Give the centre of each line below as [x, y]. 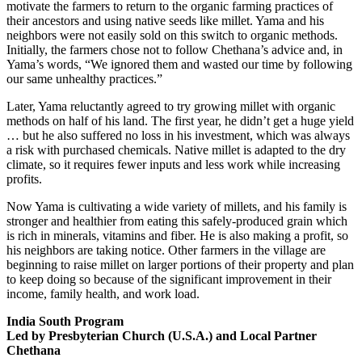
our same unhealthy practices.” [84, 78]
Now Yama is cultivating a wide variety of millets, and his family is [177, 206]
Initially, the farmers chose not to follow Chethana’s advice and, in [175, 49]
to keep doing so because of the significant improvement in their [169, 279]
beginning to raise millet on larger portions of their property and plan [180, 264]
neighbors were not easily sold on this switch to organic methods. [172, 35]
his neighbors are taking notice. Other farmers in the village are [166, 250]
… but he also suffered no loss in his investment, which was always [178, 135]
